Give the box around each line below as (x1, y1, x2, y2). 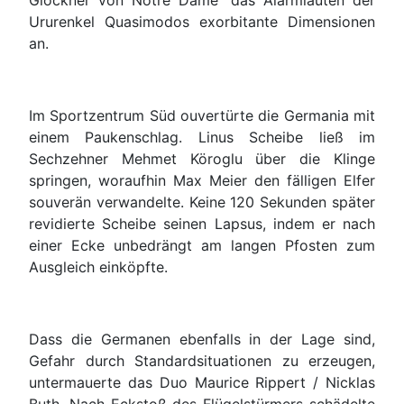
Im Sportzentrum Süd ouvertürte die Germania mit (29, 106, 375, 125)
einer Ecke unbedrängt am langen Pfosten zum (29, 236, 375, 255)
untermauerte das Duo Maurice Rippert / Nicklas (29, 373, 375, 392)
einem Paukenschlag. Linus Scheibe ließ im (29, 128, 375, 147)
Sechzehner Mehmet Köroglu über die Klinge (29, 150, 375, 169)
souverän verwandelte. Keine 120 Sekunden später (29, 193, 375, 212)
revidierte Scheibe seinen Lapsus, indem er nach (29, 215, 375, 234)
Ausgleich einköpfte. (29, 258, 168, 277)
